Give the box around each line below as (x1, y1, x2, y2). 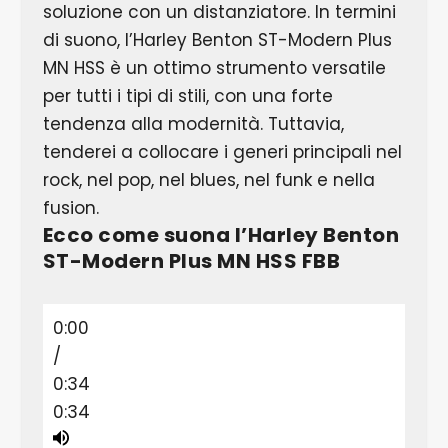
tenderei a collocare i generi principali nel (42, 139, 402, 164)
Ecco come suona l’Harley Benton (42, 220, 400, 249)
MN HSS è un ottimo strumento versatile (42, 55, 386, 80)
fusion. (42, 195, 99, 220)
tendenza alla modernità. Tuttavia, (42, 111, 344, 136)
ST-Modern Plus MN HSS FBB (42, 246, 341, 275)
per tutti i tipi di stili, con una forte (42, 83, 333, 108)
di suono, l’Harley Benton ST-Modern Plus (42, 27, 392, 52)
